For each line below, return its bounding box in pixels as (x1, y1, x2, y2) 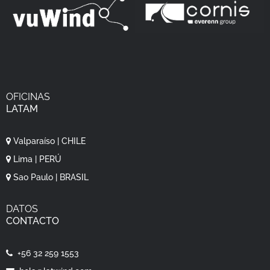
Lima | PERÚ (11, 154, 61, 164)
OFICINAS (6, 90, 50, 102)
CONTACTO (6, 215, 59, 227)
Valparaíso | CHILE (11, 136, 86, 146)
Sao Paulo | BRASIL (11, 172, 89, 182)
